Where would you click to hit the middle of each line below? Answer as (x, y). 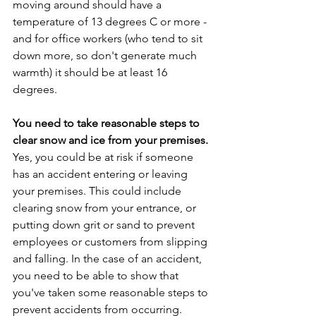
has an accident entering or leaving (102, 174)
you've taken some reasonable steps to (112, 292)
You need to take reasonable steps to (108, 123)
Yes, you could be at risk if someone (104, 157)
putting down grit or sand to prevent (105, 224)
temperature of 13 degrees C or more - (111, 21)
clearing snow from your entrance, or (106, 207)
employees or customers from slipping (111, 241)
